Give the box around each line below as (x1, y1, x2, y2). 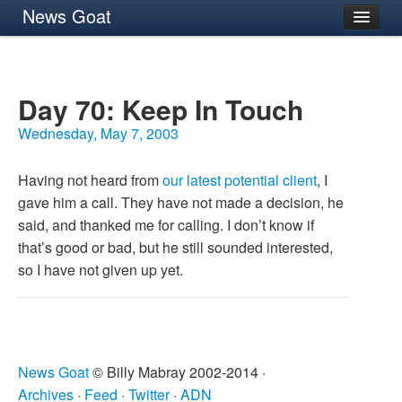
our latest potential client (162, 170, 317, 190)
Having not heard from (18, 170, 162, 190)
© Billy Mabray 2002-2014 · (89, 361, 266, 382)
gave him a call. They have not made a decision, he (18, 192, 344, 213)
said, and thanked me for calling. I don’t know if (18, 214, 314, 235)
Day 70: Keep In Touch (18, 90, 303, 128)
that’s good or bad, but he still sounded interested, (18, 237, 333, 258)
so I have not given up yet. (18, 259, 183, 280)
